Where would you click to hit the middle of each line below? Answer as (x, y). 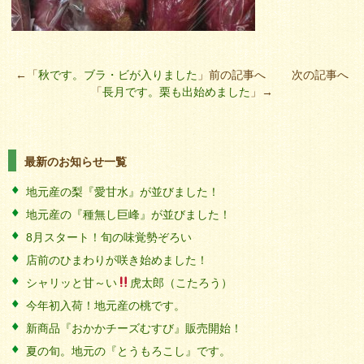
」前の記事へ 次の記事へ (273, 75)
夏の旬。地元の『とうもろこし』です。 (128, 351)
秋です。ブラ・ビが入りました (118, 75)
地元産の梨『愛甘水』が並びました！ (123, 192)
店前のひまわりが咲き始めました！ (117, 260)
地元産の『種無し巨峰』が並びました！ (128, 214)
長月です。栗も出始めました (176, 92)
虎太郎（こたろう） (181, 283)
